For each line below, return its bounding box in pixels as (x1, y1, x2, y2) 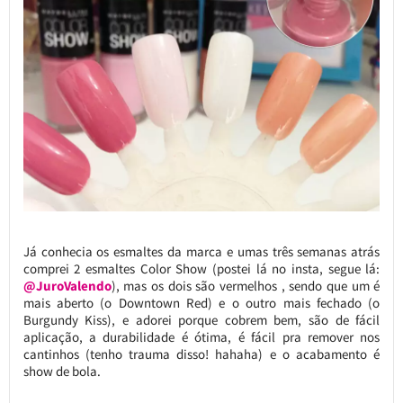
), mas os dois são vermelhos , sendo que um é (111, 276, 381, 294)
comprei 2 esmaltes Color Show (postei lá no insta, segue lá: (22, 259, 381, 277)
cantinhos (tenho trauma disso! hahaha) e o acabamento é (22, 345, 381, 363)
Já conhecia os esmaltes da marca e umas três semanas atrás (22, 242, 381, 260)
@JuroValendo (22, 276, 112, 294)
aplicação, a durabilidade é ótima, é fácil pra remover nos (22, 327, 381, 345)
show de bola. (22, 362, 101, 380)
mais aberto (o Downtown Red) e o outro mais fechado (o (22, 293, 381, 311)
